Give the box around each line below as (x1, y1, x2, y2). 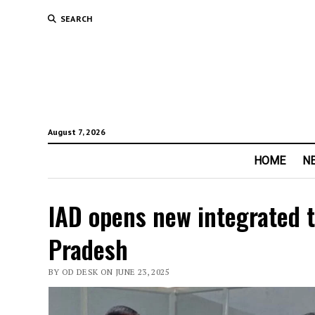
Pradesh (48, 231, 128, 268)
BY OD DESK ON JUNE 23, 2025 (48, 266, 169, 278)
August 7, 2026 (47, 127, 105, 138)
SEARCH (60, 13, 93, 24)
